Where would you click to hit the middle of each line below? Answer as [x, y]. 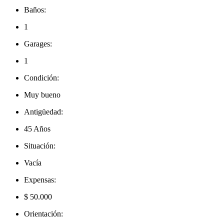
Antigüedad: [43, 112]
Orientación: [43, 214]
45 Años [37, 129]
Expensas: [40, 180]
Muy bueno [42, 95]
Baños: [35, 10]
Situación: [40, 146]
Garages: [38, 44]
